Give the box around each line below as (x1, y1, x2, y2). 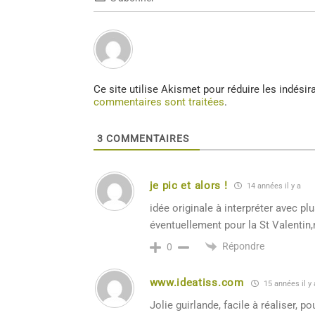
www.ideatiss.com (149, 276, 244, 290)
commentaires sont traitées (93, 95, 224, 108)
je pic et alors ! (149, 179, 228, 192)
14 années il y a (245, 181, 302, 191)
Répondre (221, 240, 264, 252)
